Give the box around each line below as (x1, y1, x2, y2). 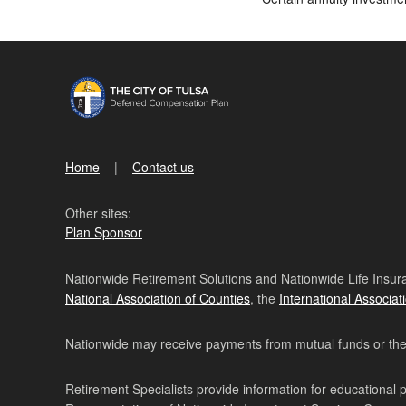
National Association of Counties (65, 288, 250, 307)
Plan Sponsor (65, 222, 142, 241)
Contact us (132, 157, 194, 176)
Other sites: (65, 203, 131, 222)
